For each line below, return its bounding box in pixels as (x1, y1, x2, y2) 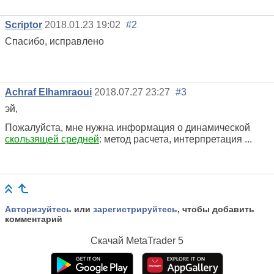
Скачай (91, 235, 126, 246)
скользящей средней (5, 134, 99, 145)
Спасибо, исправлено (5, 36, 104, 47)
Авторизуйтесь (5, 204, 72, 215)
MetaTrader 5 (126, 235, 183, 246)
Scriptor (5, 20, 42, 31)
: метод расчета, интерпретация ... (99, 134, 252, 145)
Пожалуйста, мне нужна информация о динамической (5, 122, 250, 133)
